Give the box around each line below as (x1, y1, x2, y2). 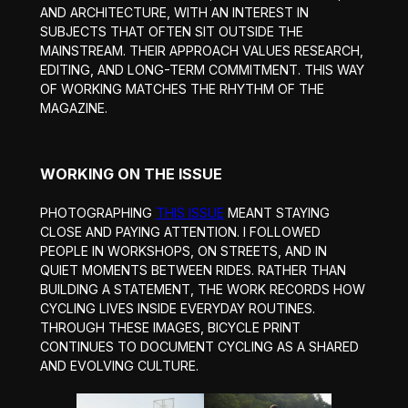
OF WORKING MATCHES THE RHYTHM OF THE (39, 80, 324, 97)
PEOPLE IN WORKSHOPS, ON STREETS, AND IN (39, 242, 327, 259)
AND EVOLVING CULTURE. (39, 357, 199, 373)
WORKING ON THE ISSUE (39, 164, 222, 183)
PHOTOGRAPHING (39, 204, 156, 220)
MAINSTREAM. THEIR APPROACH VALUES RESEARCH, (39, 42, 363, 58)
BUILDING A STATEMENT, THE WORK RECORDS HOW (39, 280, 365, 297)
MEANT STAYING (223, 204, 330, 220)
